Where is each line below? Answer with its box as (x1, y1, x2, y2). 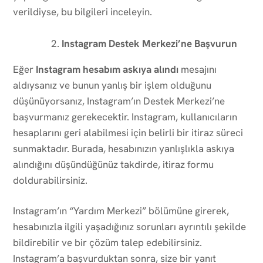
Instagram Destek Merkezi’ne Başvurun (62, 36, 237, 50)
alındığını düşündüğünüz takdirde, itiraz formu (13, 157, 214, 171)
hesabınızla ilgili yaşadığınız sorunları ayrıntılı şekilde (13, 220, 246, 233)
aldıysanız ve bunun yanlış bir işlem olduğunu (13, 78, 211, 92)
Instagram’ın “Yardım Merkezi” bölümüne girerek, (13, 204, 229, 217)
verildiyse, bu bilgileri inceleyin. (13, 5, 152, 18)
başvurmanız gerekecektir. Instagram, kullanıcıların (13, 110, 237, 123)
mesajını (178, 62, 217, 76)
